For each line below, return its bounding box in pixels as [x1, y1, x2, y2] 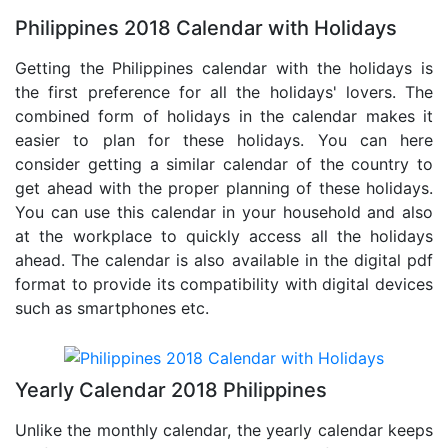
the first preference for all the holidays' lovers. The [15, 82, 433, 103]
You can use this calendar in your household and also [15, 202, 433, 223]
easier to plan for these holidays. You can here [15, 130, 433, 151]
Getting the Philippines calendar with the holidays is [15, 58, 433, 79]
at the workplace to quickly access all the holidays [15, 226, 433, 247]
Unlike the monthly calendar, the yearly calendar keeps [15, 419, 433, 440]
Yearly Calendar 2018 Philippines [15, 377, 327, 402]
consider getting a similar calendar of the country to [15, 154, 433, 175]
